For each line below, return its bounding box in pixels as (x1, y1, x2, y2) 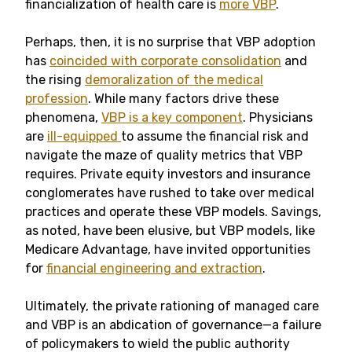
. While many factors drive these (88, 91, 279, 106)
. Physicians (243, 110, 313, 125)
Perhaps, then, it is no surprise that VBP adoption (25, 35, 316, 49)
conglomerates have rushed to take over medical (25, 185, 314, 200)
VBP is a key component (101, 110, 243, 125)
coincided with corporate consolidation (49, 53, 281, 68)
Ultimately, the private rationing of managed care (25, 299, 319, 313)
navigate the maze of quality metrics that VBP (25, 148, 302, 163)
